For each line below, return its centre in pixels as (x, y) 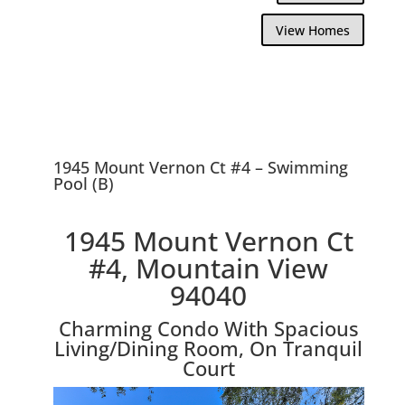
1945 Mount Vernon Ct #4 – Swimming (200, 167)
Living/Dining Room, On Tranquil (209, 348)
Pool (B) (83, 183)
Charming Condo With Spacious (208, 328)
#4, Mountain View (209, 268)
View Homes (313, 30)
